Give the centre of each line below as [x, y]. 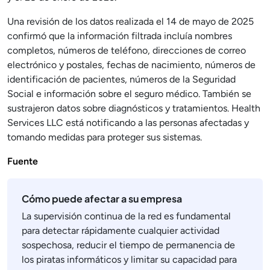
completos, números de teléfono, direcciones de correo [127, 51]
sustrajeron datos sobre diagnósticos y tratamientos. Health [134, 108]
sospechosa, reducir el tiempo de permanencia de [128, 245]
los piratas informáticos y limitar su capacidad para [129, 260]
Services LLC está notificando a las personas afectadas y [128, 123]
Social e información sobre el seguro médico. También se [129, 94]
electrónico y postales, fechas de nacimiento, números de [131, 65]
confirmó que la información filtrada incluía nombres [120, 36]
